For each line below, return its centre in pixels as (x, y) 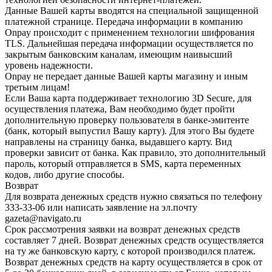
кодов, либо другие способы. (65, 175)
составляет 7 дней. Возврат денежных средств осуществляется (134, 240)
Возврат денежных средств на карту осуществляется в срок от (134, 262)
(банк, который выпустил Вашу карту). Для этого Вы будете (130, 131)
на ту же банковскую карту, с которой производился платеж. (130, 251)
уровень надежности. (49, 66)
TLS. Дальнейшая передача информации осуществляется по (129, 44)
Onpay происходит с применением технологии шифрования (130, 33)
